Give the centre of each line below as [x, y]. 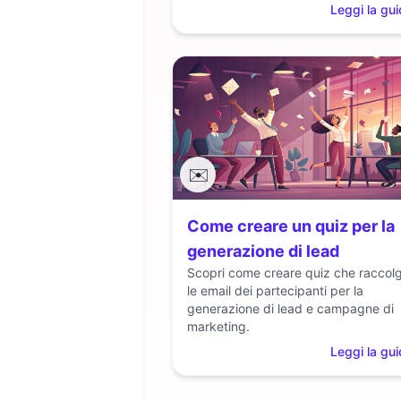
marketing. [218, 326]
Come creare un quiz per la [291, 226]
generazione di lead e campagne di [290, 308]
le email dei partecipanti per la [275, 290]
